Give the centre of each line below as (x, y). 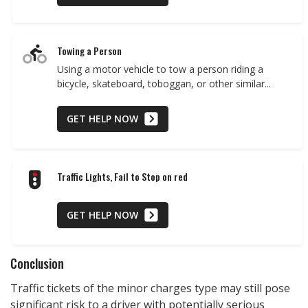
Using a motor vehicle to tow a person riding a (160, 69)
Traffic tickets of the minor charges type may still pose (150, 288)
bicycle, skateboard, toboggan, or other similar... (164, 84)
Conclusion (37, 264)
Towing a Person (89, 51)
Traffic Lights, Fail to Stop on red (122, 176)
